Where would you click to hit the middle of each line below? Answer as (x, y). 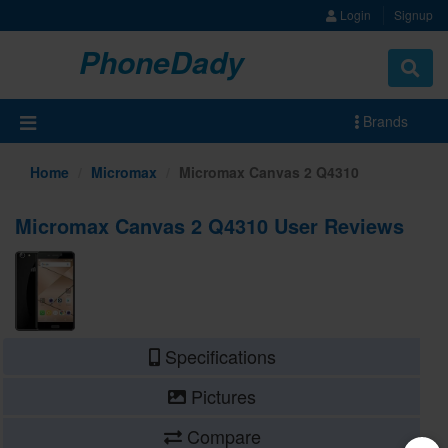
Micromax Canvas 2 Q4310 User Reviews (209, 226)
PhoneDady (161, 61)
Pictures (221, 395)
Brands (383, 121)
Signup (413, 14)
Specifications (217, 355)
